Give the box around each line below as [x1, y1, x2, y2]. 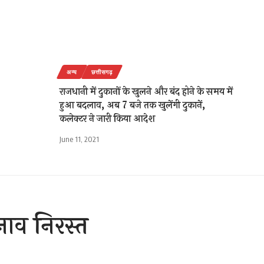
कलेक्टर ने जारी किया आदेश [60, 111, 155, 127]
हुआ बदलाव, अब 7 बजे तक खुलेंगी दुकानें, [60, 98, 205, 113]
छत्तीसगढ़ [91, 68, 113, 76]
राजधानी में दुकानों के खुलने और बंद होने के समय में [60, 84, 233, 100]
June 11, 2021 [60, 134, 99, 144]
